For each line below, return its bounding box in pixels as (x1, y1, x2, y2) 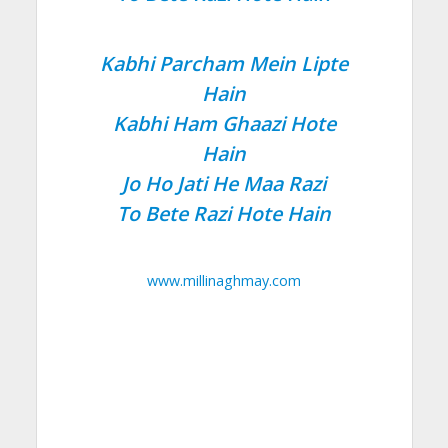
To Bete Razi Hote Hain (117, 199, 331, 227)
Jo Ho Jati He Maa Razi (122, 169, 326, 197)
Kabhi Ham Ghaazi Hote (112, 109, 336, 137)
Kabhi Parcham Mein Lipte (100, 49, 348, 77)
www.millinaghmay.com (147, 270, 301, 290)
